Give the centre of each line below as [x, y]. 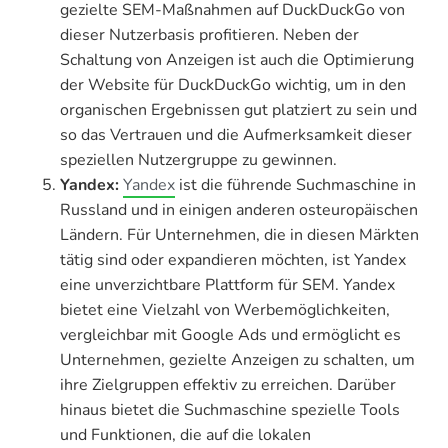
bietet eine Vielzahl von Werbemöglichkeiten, [225, 309]
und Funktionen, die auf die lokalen [185, 434]
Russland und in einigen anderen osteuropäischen [239, 209]
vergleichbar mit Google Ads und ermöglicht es [230, 334]
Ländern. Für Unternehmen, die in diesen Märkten [239, 234]
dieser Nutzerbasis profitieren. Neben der [209, 34]
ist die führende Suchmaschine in [295, 184]
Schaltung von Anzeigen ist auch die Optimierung [237, 59]
